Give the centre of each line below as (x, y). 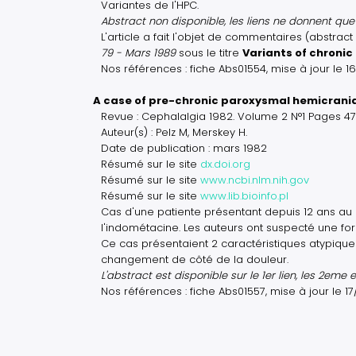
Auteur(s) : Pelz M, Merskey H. (174, 132)
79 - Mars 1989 (138, 53)
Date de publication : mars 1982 (184, 148)
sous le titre (209, 53)
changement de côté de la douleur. (195, 259)
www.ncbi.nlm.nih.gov (255, 180)
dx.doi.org (225, 164)
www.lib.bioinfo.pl (244, 196)
